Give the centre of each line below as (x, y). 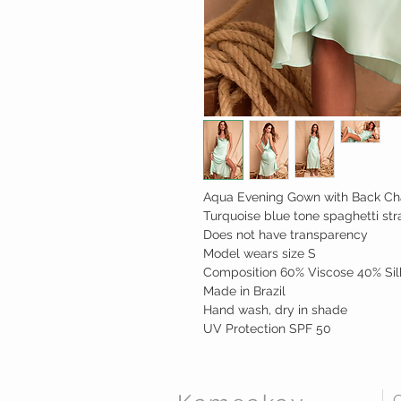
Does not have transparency (286, 235)
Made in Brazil (244, 291)
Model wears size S (260, 254)
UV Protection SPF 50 (267, 329)
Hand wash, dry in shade (275, 310)
